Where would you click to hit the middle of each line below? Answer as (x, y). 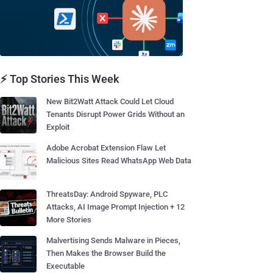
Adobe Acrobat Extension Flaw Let (106, 148)
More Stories (69, 220)
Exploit (58, 127)
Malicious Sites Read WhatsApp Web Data (119, 161)
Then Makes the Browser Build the (106, 253)
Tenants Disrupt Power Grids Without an (115, 114)
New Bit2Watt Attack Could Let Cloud (110, 101)
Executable (66, 266)
